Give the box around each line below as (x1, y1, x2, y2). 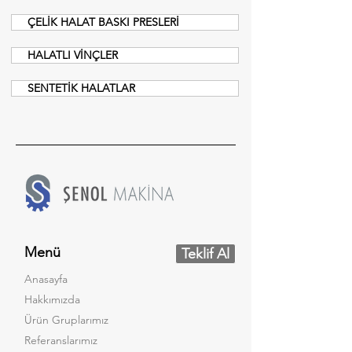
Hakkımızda (24, 292, 80, 306)
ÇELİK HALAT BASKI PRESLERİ (27, 15, 179, 29)
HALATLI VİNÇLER (27, 48, 118, 62)
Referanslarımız (24, 333, 97, 347)
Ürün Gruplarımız (24, 313, 108, 327)
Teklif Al (181, 245, 229, 262)
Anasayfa (24, 272, 68, 286)
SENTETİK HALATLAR (27, 81, 135, 95)
